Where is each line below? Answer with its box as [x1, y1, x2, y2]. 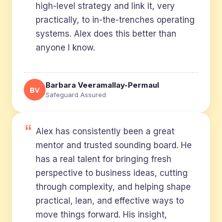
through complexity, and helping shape [36, 182, 191, 192]
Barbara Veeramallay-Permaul [46, 80, 159, 90]
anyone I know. [36, 43, 95, 53]
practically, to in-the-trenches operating [36, 15, 195, 25]
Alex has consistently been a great [36, 126, 174, 136]
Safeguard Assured [46, 91, 106, 99]
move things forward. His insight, [36, 210, 167, 220]
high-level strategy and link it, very [36, 1, 175, 11]
